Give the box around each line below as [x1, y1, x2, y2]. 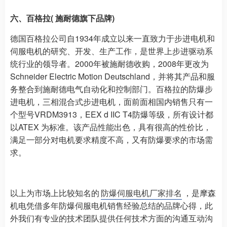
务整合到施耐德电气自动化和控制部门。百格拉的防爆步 [10, 83, 213, 95]
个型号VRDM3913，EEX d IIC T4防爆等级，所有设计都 [10, 108, 213, 121]
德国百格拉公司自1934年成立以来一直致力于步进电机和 [10, 32, 215, 45]
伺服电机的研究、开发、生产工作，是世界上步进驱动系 [10, 45, 213, 57]
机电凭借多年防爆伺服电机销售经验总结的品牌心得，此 [10, 200, 213, 212]
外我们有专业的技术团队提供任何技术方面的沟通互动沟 [10, 212, 213, 224]
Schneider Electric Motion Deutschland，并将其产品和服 [10, 70, 215, 83]
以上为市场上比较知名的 [10, 187, 99, 199]
